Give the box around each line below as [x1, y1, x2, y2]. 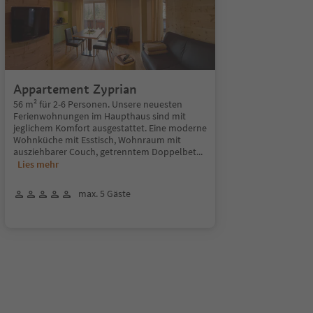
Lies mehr [17, 158, 59, 170]
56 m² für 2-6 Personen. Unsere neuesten [13, 98, 182, 110]
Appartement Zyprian [13, 81, 137, 97]
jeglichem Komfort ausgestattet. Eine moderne [13, 122, 207, 134]
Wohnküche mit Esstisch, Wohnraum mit [13, 133, 181, 146]
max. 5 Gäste [78, 187, 131, 200]
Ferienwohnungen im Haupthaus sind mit [13, 110, 186, 122]
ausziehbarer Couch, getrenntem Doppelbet [13, 145, 196, 158]
